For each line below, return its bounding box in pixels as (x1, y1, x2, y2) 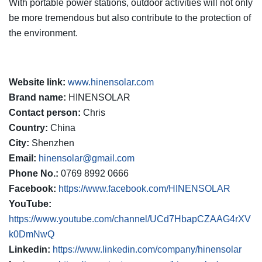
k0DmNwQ (9, 229, 54, 239)
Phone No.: (9, 168, 58, 178)
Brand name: (9, 92, 66, 102)
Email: (9, 153, 36, 163)
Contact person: (9, 107, 81, 118)
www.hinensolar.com (68, 77, 154, 87)
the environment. (9, 27, 78, 38)
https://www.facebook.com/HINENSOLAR (58, 183, 230, 194)
